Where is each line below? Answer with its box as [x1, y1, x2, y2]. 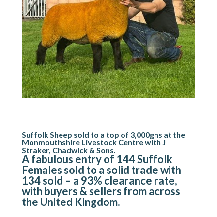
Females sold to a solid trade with [21, 163, 181, 176]
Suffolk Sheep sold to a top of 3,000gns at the [21, 129, 185, 139]
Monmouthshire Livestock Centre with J [21, 137, 166, 147]
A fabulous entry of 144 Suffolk [21, 152, 172, 166]
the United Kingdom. [21, 195, 120, 208]
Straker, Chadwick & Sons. [21, 145, 116, 155]
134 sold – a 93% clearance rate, [21, 173, 177, 187]
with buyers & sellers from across [21, 184, 180, 198]
